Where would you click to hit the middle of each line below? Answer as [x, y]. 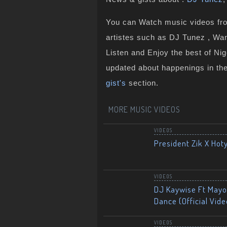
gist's [116, 83]
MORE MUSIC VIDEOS [144, 109]
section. [142, 83]
